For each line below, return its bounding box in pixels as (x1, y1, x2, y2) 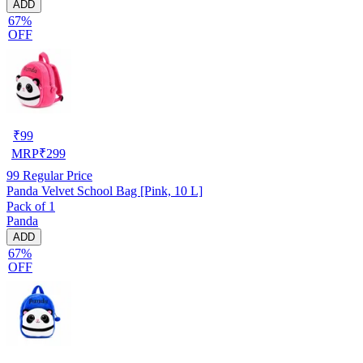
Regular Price (19, 168, 92, 182)
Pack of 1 (6, 199, 55, 213)
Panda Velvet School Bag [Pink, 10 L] (6, 183, 203, 198)
